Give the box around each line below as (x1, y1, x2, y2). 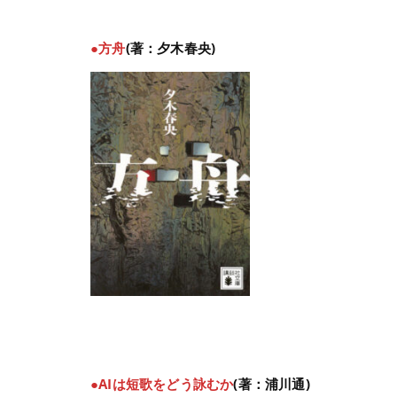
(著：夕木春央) (125, 38, 216, 57)
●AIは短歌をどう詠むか (90, 375, 234, 393)
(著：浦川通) (233, 375, 310, 393)
